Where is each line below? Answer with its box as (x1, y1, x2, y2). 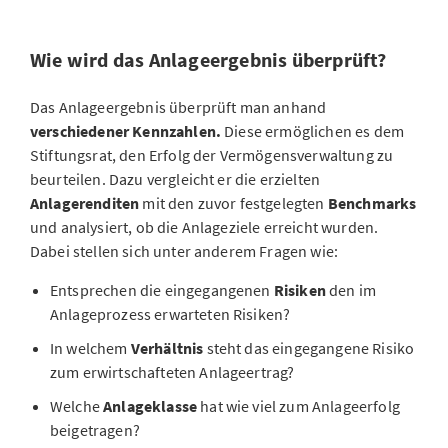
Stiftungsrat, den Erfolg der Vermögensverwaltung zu (30, 145, 394, 165)
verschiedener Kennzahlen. (30, 121, 225, 141)
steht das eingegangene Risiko (206, 338, 415, 358)
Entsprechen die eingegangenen (50, 280, 274, 300)
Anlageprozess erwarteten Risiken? (50, 304, 291, 324)
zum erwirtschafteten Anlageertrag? (50, 362, 298, 382)
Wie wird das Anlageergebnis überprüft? (30, 47, 387, 72)
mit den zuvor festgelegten (142, 193, 328, 213)
